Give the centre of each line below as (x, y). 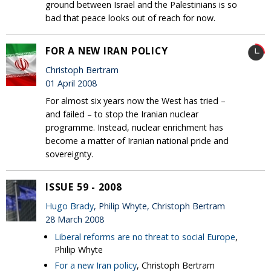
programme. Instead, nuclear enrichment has (134, 127)
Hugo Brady (70, 206)
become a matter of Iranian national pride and (137, 140)
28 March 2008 (75, 219)
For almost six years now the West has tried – (135, 100)
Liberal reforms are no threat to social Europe (145, 237)
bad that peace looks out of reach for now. (130, 18)
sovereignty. (69, 154)
